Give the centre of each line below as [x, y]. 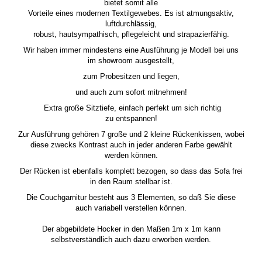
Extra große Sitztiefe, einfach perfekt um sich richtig [131, 108]
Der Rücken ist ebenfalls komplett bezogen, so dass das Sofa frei [131, 171]
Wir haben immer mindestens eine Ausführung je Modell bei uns [131, 50]
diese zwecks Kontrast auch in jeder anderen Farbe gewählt [131, 145]
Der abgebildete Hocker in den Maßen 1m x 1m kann [131, 229]
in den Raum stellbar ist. [131, 182]
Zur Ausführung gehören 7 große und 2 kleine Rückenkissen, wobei [131, 135]
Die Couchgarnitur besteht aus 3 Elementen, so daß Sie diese [131, 198]
